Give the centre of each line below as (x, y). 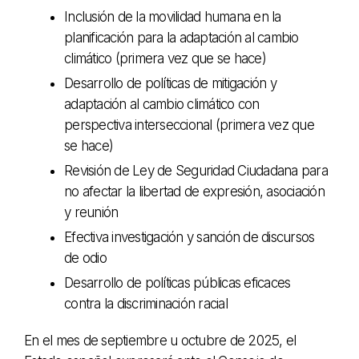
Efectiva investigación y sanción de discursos (190, 238)
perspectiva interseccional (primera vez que (189, 125)
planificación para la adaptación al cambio (182, 38)
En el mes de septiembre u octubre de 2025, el (160, 341)
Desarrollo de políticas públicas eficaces (177, 283)
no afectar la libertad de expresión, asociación (194, 192)
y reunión (91, 213)
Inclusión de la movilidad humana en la (173, 17)
